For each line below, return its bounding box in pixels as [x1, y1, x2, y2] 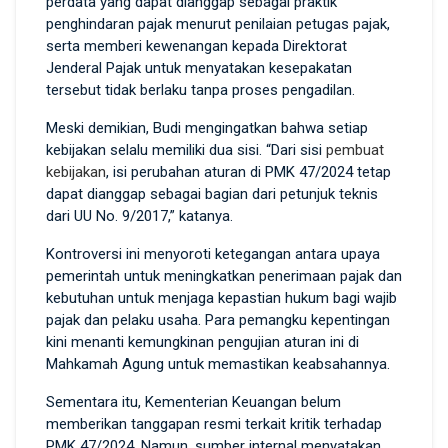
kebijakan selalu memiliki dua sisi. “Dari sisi [46, 140, 326, 159]
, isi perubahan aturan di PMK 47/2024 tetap [106, 162, 391, 181]
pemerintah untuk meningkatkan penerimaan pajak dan [46, 266, 402, 285]
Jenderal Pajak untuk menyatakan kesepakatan [46, 58, 352, 77]
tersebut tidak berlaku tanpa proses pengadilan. [46, 80, 355, 99]
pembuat [326, 140, 384, 159]
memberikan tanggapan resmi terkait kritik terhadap [46, 414, 382, 433]
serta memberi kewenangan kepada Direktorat [46, 36, 347, 55]
